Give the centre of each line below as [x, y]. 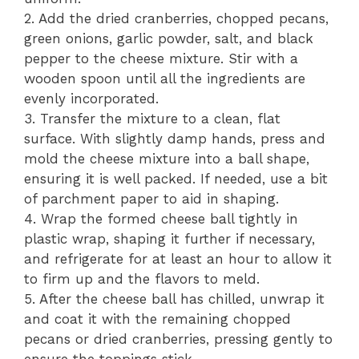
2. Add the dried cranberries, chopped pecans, [176, 19]
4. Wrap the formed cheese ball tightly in [161, 219]
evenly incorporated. [91, 99]
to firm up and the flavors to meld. [142, 279]
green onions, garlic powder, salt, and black [169, 39]
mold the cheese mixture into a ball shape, [167, 159]
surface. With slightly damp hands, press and [175, 139]
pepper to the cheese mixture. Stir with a [161, 59]
